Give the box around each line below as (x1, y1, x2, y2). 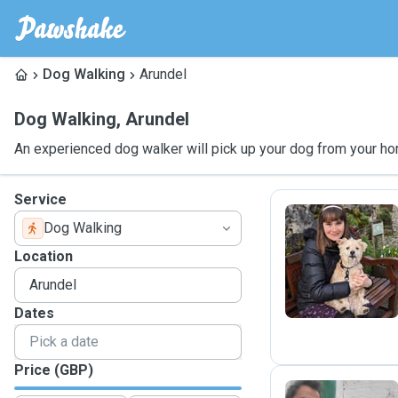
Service (14, 191, 67, 208)
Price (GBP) (14, 362, 93, 378)
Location (14, 248, 73, 265)
